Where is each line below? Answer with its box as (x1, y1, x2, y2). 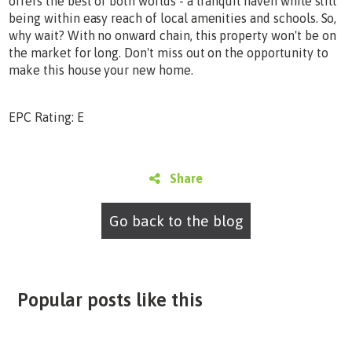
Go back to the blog (108, 211, 244, 229)
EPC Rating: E (9, 109, 84, 124)
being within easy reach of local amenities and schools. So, (9, 10, 337, 25)
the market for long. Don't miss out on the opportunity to (9, 45, 328, 60)
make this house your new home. (9, 62, 193, 77)
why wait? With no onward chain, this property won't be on (9, 27, 336, 42)
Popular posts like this (16, 288, 203, 310)
